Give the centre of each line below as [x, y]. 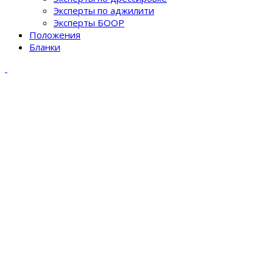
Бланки [45, 47]
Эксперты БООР [89, 23]
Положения [55, 35]
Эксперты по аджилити [104, 10]
